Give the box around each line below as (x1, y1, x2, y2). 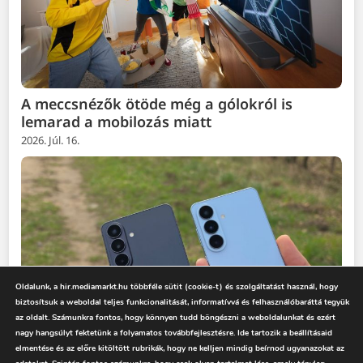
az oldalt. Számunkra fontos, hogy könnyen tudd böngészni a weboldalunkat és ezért (15, 312, 335, 323)
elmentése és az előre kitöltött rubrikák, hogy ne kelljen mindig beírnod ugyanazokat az (15, 343, 344, 354)
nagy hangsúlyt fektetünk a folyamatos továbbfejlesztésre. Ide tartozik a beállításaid (15, 327, 332, 339)
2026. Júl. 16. (21, 133, 80, 148)
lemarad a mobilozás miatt (21, 112, 212, 132)
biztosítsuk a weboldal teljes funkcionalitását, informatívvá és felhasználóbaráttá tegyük (15, 297, 349, 308)
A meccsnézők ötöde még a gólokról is (21, 94, 293, 114)
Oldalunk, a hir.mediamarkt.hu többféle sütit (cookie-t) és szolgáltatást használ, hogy (15, 281, 338, 293)
